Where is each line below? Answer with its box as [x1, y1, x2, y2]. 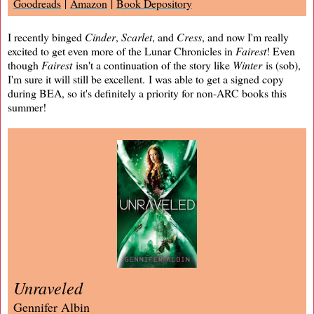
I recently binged [8, 29, 85, 44]
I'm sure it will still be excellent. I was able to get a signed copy [8, 71, 284, 86]
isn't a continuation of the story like [72, 57, 233, 72]
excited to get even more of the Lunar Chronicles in [8, 43, 235, 58]
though [8, 57, 41, 72]
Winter [233, 57, 262, 72]
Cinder [85, 29, 116, 44]
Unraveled [13, 275, 83, 299]
